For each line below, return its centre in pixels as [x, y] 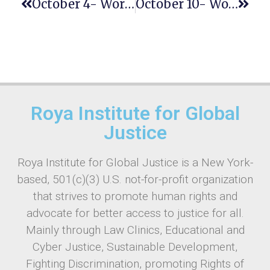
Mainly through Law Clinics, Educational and [135, 230]
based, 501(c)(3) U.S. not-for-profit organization [135, 180]
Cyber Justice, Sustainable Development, [135, 247]
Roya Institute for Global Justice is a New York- [135, 163]
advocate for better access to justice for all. [135, 213]
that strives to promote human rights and [135, 196]
